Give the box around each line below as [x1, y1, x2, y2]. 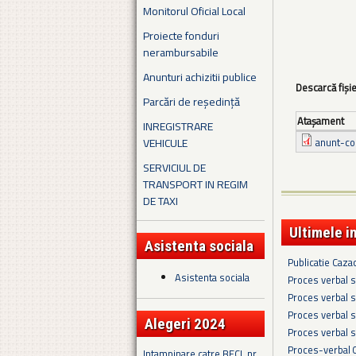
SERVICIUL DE [143, 158, 206, 176]
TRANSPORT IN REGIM [143, 175, 248, 192]
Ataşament [297, 113, 344, 130]
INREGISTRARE [143, 117, 213, 134]
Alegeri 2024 [145, 315, 226, 334]
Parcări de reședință [143, 92, 240, 110]
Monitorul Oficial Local [143, 2, 246, 19]
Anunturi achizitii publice [143, 68, 257, 85]
